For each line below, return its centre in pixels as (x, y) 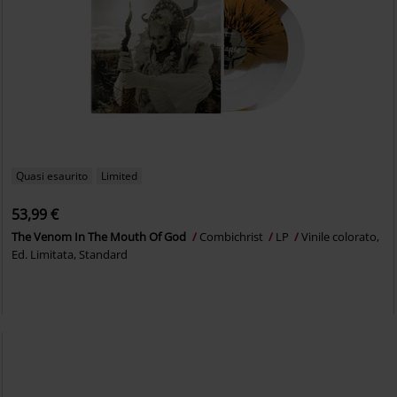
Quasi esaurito (52, 176)
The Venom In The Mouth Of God (101, 237)
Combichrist (233, 237)
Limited (120, 176)
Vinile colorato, (341, 237)
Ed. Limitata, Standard (70, 255)
